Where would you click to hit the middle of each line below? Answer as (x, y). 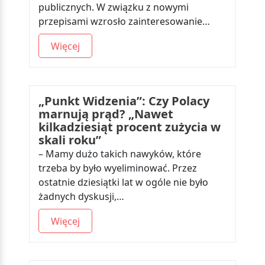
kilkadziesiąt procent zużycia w (130, 127)
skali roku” (70, 140)
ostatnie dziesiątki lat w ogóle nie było (123, 182)
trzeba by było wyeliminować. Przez (118, 168)
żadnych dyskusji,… (81, 196)
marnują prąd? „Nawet (106, 114)
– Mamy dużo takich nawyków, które (120, 154)
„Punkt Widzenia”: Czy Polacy (124, 101)
